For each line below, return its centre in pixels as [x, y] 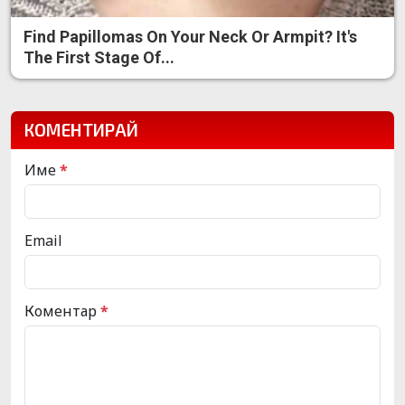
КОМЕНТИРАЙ [81, 129]
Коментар [62, 311]
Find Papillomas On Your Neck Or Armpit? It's [190, 36]
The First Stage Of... [99, 57]
